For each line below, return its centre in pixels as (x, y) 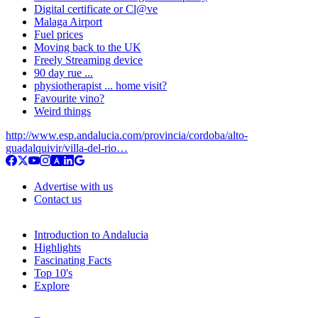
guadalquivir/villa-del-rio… (67, 148)
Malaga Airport (68, 21)
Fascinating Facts (73, 260)
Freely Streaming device (88, 60)
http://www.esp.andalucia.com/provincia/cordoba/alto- (127, 135)
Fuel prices (59, 34)
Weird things (62, 111)
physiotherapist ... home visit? (100, 85)
